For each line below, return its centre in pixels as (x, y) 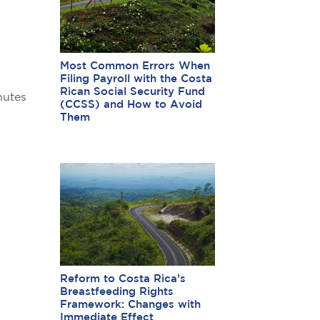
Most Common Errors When (135, 66)
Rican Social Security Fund (132, 91)
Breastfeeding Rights (116, 292)
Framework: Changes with (130, 305)
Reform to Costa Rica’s (122, 279)
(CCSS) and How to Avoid (131, 104)
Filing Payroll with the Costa (136, 79)
